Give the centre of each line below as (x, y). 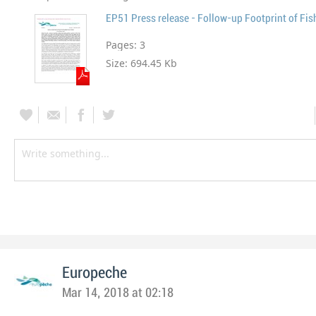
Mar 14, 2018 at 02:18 (118, 293)
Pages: (123, 45)
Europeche (95, 273)
